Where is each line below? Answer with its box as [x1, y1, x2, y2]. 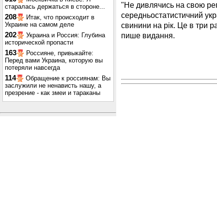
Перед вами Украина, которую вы [5, 57, 103, 64]
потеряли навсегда [5, 64, 60, 71]
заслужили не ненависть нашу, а [5, 82, 101, 89]
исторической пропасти [5, 39, 73, 46]
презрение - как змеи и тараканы [5, 89, 100, 96]
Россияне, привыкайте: [26, 49, 93, 57]
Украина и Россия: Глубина [26, 31, 105, 39]
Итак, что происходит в [26, 14, 94, 21]
